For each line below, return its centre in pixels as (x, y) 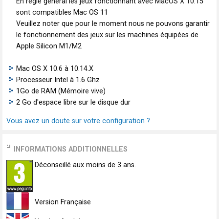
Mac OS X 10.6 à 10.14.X (55, 69)
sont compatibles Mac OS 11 (62, 13)
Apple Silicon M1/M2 (49, 46)
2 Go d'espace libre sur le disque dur (73, 103)
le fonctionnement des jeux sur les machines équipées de (107, 35)
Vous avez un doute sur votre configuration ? (78, 121)
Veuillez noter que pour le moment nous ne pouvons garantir (113, 24)
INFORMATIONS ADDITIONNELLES (71, 150)
